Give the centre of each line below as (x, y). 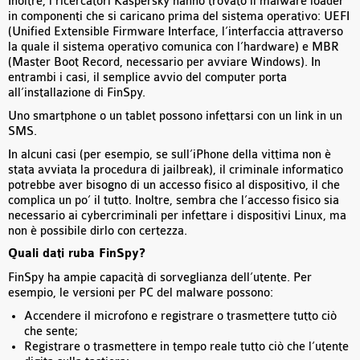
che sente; (51, 332)
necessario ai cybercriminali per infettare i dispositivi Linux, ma (177, 216)
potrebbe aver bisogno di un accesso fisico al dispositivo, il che (174, 186)
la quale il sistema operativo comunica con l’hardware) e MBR (174, 47)
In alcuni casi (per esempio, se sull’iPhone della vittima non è (170, 155)
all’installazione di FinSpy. (77, 93)
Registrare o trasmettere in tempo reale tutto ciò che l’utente (186, 347)
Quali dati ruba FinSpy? (77, 254)
